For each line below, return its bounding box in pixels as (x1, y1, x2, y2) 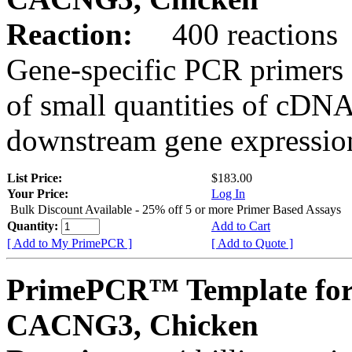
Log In (211, 186, 245, 200)
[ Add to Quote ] (211, 236, 293, 250)
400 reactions (141, 16, 338, 51)
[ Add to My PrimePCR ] (7, 236, 132, 250)
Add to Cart (211, 218, 270, 233)
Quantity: (7, 218, 61, 233)
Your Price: (7, 186, 68, 200)
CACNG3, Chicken (6, 307, 258, 342)
